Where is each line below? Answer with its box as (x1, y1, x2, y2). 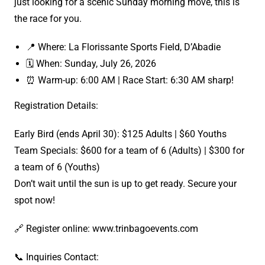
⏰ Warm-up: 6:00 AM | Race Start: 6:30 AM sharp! (26, 75, 234, 86)
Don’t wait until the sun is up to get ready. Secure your (14, 178, 237, 190)
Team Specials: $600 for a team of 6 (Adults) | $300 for (14, 145, 244, 157)
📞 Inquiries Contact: (14, 251, 99, 263)
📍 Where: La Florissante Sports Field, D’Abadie (26, 41, 221, 53)
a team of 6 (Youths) (14, 161, 100, 173)
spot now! (14, 195, 55, 206)
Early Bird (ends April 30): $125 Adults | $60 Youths (14, 128, 227, 140)
